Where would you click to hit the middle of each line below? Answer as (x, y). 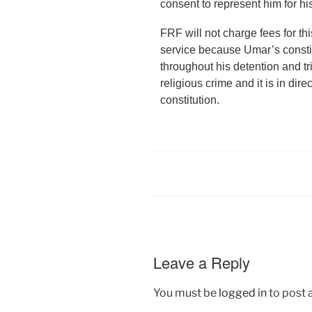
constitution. (191, 100)
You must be (186, 292)
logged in (243, 292)
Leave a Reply (202, 263)
